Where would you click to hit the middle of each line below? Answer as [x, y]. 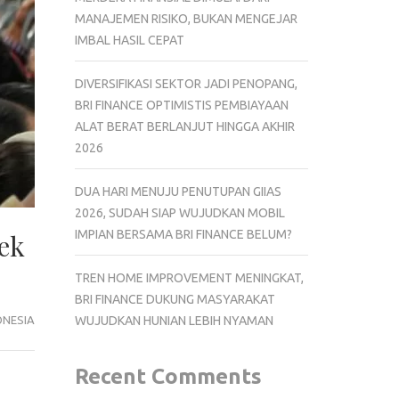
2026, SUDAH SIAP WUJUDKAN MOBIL [179, 212]
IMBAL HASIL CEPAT [129, 40]
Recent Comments [168, 376]
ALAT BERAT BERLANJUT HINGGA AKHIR [184, 126]
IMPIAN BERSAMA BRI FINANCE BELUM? [183, 234]
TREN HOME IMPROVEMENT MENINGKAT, [189, 277]
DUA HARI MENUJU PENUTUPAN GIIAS [178, 191]
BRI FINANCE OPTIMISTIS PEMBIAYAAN [181, 105]
